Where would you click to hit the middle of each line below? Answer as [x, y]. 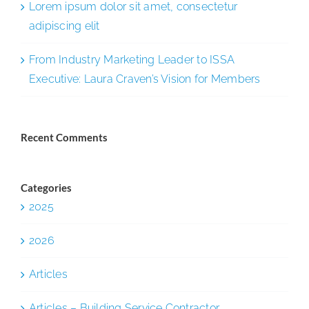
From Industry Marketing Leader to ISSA [132, 59]
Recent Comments [64, 137]
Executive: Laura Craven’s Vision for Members [145, 79]
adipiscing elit [64, 26]
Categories [46, 187]
